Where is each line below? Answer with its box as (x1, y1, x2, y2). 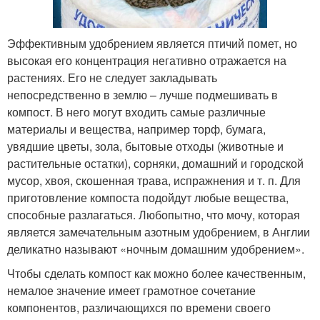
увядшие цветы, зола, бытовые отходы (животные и (7, 138, 284, 155)
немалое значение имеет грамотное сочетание (7, 282, 256, 299)
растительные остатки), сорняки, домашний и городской (7, 155, 304, 172)
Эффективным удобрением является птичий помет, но (7, 35, 297, 52)
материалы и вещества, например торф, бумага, (7, 121, 266, 138)
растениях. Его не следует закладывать (7, 69, 217, 86)
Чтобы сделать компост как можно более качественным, (7, 265, 306, 282)
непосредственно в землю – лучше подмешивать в (7, 86, 278, 104)
